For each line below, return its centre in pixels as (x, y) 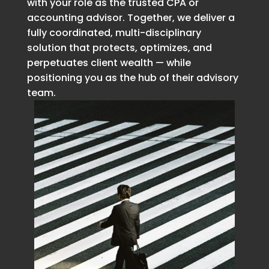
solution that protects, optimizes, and (119, 47)
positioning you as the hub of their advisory (132, 77)
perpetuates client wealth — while (109, 62)
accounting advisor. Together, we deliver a (131, 17)
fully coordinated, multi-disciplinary (114, 32)
